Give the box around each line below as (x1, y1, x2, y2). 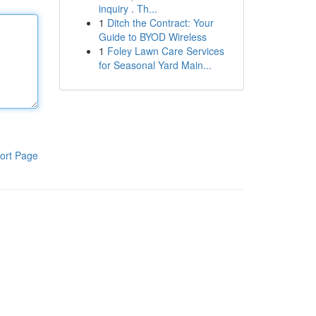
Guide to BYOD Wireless (98, 30, 207, 44)
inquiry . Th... (98, 1, 157, 16)
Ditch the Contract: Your (107, 16, 214, 30)
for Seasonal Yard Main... (98, 58, 212, 72)
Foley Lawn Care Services (107, 44, 224, 58)
